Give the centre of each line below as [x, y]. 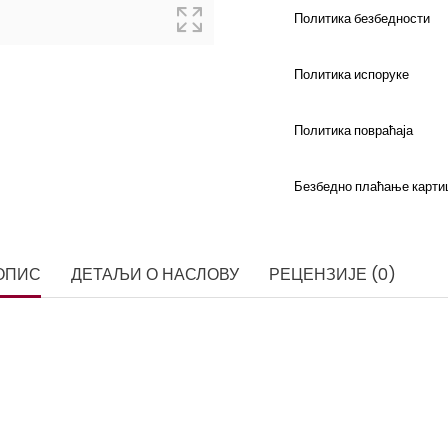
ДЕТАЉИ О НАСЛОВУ [154, 274]
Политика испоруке [351, 74]
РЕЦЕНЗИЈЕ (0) [332, 274]
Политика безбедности [362, 18]
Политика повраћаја [353, 130]
